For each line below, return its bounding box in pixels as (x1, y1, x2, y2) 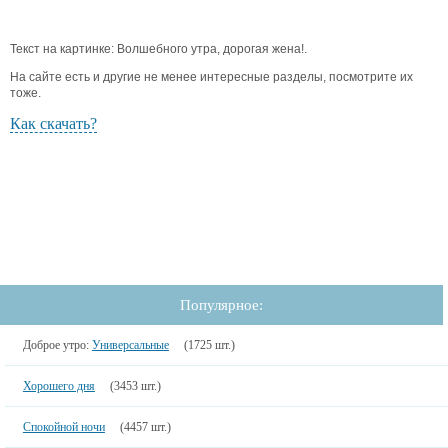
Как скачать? (10, 115, 97, 133)
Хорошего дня (22, 379, 95, 394)
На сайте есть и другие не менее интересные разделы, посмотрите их (10, 70, 413, 85)
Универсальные (91, 338, 169, 353)
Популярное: (180, 297, 263, 314)
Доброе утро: (22, 338, 92, 353)
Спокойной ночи (22, 420, 105, 435)
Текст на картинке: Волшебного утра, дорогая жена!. (10, 42, 307, 57)
